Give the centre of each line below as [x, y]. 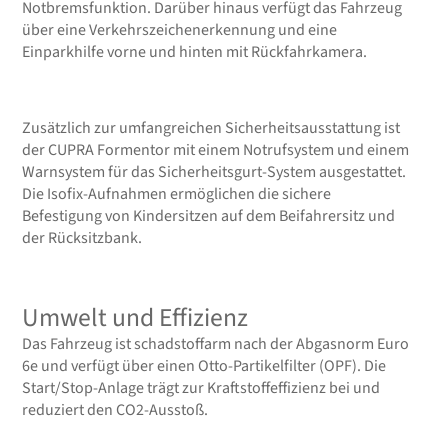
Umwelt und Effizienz [135, 318]
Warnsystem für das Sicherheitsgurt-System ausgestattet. [214, 172]
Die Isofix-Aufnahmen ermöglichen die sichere [177, 194]
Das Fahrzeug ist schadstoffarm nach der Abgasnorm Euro [216, 344]
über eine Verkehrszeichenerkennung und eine [180, 30]
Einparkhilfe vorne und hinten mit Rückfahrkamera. [195, 52]
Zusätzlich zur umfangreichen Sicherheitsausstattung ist [211, 128]
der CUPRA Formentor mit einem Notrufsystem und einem [216, 150]
